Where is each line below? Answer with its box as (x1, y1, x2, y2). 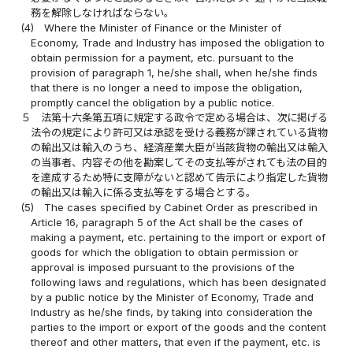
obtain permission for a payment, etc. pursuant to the (31, 50, 295, 64)
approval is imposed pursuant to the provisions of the (31, 260, 295, 273)
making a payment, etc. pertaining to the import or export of (31, 230, 326, 243)
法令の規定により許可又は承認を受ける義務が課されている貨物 (31, 125, 329, 139)
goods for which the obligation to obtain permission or (31, 245, 299, 258)
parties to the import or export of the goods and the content (31, 320, 327, 333)
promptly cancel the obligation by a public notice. (31, 95, 275, 109)
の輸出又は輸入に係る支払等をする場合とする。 (31, 185, 257, 199)
